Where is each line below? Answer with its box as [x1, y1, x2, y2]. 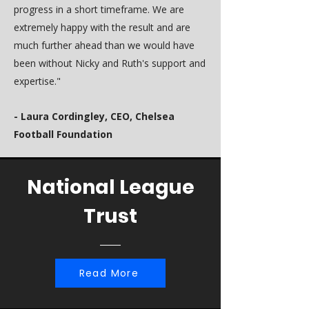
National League [26, 174, 195, 201]
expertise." [14, 74, 63, 88]
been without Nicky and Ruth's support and [14, 57, 206, 70]
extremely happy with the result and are [14, 21, 190, 34]
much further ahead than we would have [14, 39, 195, 52]
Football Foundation [14, 128, 112, 141]
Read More [79, 266, 139, 280]
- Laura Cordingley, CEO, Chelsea [14, 110, 175, 123]
